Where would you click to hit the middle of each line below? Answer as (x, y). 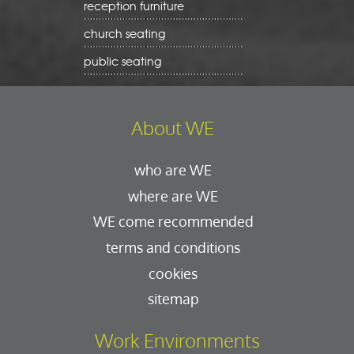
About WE (172, 127)
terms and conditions (173, 247)
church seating (124, 34)
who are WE (173, 170)
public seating (122, 61)
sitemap (173, 299)
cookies (173, 273)
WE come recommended (173, 221)
